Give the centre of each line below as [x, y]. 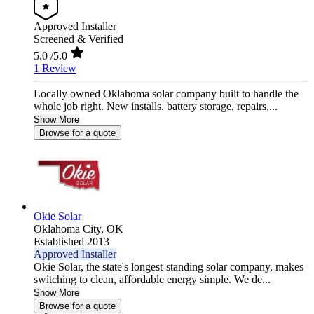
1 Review [55, 69]
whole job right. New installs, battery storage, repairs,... [156, 107]
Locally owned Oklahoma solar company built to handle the [166, 94]
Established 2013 [71, 242]
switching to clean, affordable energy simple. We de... [152, 280]
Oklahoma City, [70, 229]
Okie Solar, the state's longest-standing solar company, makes [169, 267]
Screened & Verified [78, 39]
